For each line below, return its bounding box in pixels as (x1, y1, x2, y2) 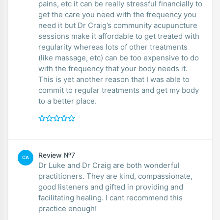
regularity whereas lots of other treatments (38, 42, 188, 52)
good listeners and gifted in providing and (38, 182, 183, 192)
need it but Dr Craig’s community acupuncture (38, 20, 197, 30)
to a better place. (38, 96, 97, 106)
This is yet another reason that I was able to (38, 74, 190, 84)
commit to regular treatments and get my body (38, 85, 199, 95)
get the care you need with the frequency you (38, 9, 196, 19)
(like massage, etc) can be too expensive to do (38, 53, 199, 62)
